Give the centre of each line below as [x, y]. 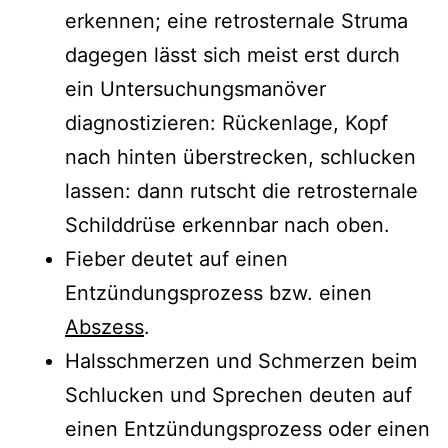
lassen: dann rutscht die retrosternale [241, 190]
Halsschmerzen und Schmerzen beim [241, 360]
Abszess [104, 326]
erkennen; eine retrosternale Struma [236, 20]
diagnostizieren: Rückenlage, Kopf [226, 122]
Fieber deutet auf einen [176, 258]
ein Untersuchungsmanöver [195, 88]
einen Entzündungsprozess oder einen [247, 428]
